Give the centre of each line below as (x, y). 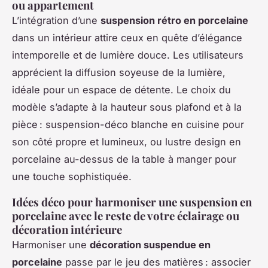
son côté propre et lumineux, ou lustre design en (127, 141)
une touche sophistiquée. (72, 176)
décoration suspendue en (150, 244)
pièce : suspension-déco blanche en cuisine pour (128, 124)
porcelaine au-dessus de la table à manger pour (124, 159)
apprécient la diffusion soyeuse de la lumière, (119, 72)
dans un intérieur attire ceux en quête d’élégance (127, 37)
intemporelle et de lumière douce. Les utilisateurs (128, 55)
